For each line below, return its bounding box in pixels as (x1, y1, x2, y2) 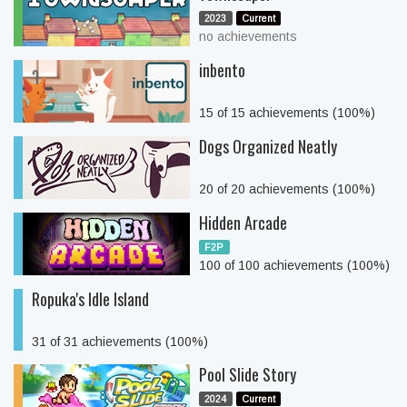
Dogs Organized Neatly (199, 134, 337, 158)
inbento (199, 58, 245, 82)
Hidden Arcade (199, 211, 287, 234)
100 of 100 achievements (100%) (199, 258, 390, 273)
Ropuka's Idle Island (32, 287, 149, 311)
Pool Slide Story (199, 362, 296, 386)
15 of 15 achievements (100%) (199, 105, 375, 120)
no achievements (199, 29, 297, 44)
